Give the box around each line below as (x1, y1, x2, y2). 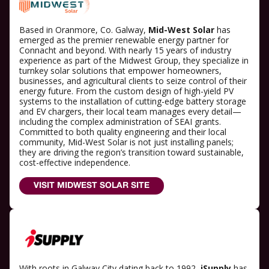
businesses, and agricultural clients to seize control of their (19, 75, 247, 87)
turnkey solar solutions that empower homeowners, (19, 65, 222, 77)
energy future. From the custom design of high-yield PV (19, 85, 234, 97)
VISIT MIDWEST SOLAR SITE (34, 182, 150, 190)
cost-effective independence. (19, 157, 130, 169)
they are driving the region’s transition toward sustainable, (19, 147, 244, 159)
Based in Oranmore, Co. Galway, (19, 24, 148, 36)
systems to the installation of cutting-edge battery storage (19, 95, 246, 107)
